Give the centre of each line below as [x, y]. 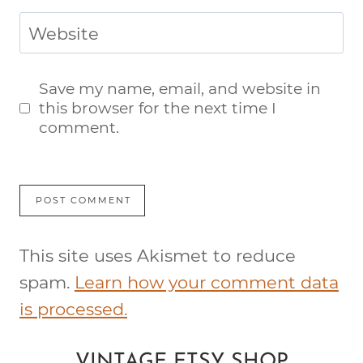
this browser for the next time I [158, 108]
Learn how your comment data [207, 282]
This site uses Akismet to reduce [158, 255]
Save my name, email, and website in [180, 88]
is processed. [73, 309]
